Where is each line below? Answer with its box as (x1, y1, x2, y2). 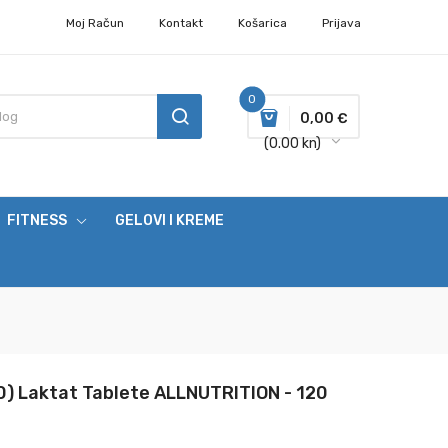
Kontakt (159, 16, 203, 30)
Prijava (322, 16, 361, 30)
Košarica (238, 16, 287, 30)
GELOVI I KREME (115, 212, 224, 229)
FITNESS (7, 212, 67, 229)
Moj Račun (66, 16, 124, 30)
